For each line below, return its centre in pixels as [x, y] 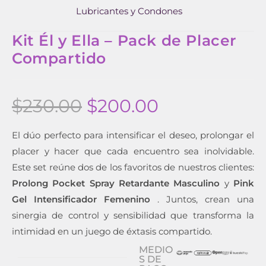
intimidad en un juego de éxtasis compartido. [112, 231]
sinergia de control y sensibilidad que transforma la [133, 215]
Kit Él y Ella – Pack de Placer [125, 40]
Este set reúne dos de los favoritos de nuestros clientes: [133, 167]
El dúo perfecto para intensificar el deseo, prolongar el [133, 135]
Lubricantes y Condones [129, 11]
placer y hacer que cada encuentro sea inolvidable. [133, 151]
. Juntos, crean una [202, 199]
